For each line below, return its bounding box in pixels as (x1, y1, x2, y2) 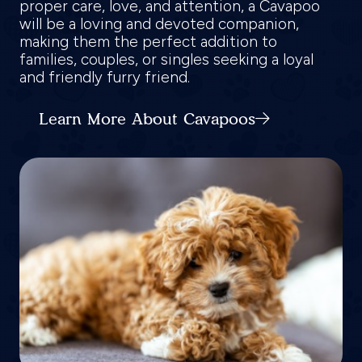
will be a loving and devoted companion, (19, 15, 299, 34)
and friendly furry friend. (19, 68, 194, 87)
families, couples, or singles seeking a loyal (19, 50, 314, 69)
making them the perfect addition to (19, 32, 277, 52)
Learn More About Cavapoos (39, 109, 255, 129)
